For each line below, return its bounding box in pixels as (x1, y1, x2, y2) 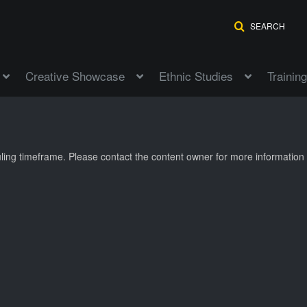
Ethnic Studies (159, 67, 233, 85)
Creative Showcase (25, 67, 125, 85)
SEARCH (250, 20, 285, 32)
